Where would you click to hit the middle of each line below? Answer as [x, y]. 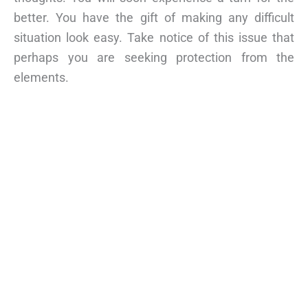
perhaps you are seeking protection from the [154, 57]
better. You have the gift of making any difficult [154, 17]
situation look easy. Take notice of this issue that [154, 37]
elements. [41, 77]
